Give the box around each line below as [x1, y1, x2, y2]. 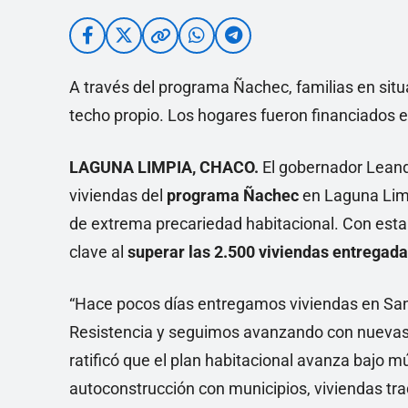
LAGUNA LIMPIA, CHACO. [69, 158, 259, 177]
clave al [69, 242, 127, 261]
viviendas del [69, 186, 167, 205]
